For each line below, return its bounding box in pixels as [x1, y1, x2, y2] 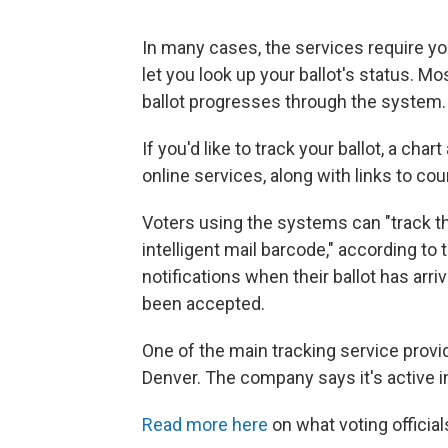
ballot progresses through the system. [142, 91, 446, 112]
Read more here [142, 414, 268, 435]
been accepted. [142, 293, 265, 314]
